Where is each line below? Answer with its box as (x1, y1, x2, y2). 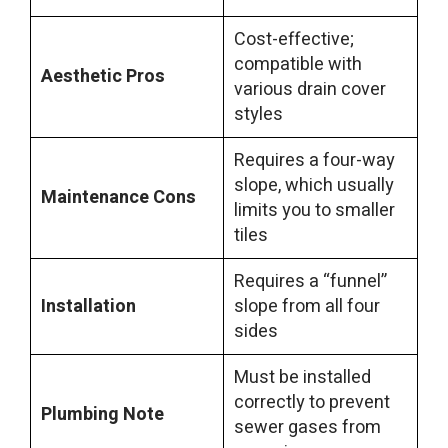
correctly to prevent (234, 389, 390, 417)
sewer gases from (234, 414, 381, 442)
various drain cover (234, 76, 386, 104)
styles (234, 101, 283, 129)
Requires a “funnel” (234, 268, 387, 296)
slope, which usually (234, 172, 394, 200)
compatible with (234, 51, 362, 79)
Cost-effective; (234, 26, 354, 54)
